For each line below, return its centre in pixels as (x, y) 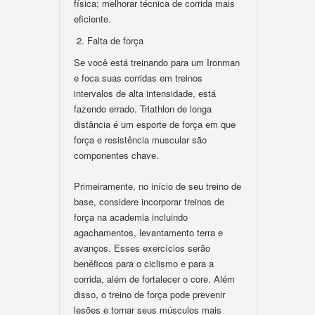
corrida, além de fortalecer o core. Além (154, 279)
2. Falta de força (109, 40)
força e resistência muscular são (140, 140)
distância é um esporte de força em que (155, 124)
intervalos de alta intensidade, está (145, 93)
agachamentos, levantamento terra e (148, 232)
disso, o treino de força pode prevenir (149, 294)
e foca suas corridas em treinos (138, 78)
